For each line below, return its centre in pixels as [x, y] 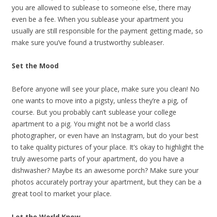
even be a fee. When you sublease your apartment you [97, 19]
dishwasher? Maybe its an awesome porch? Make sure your [105, 170]
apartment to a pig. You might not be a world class [91, 124]
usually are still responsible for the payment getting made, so [107, 31]
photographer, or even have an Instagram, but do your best [105, 135]
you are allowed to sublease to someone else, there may [101, 8]
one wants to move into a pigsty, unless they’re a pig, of [100, 101]
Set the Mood [35, 66]
